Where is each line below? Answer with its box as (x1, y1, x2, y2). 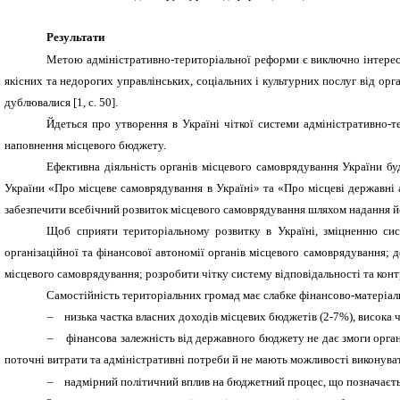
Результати (46, 30, 105, 45)
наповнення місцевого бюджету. (4, 137, 166, 152)
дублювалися (4, 95, 73, 109)
